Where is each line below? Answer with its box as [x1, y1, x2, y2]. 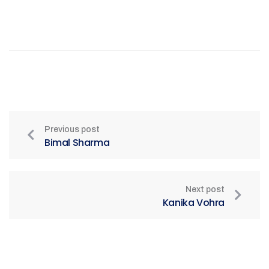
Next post [186, 185, 225, 194]
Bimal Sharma [44, 136, 110, 150]
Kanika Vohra [162, 196, 225, 210]
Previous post [44, 125, 100, 134]
